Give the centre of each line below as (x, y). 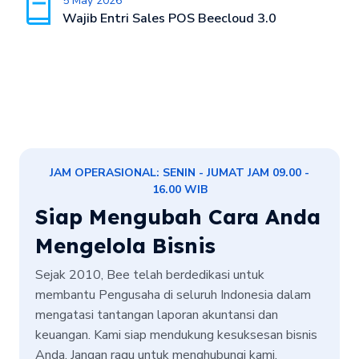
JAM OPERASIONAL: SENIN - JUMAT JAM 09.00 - (179, 172)
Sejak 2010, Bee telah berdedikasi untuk (150, 274)
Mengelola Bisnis (125, 245)
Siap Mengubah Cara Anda (178, 216)
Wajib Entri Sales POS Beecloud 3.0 (169, 18)
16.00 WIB (179, 189)
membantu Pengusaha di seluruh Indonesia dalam (173, 294)
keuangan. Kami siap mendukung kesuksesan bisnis (176, 335)
